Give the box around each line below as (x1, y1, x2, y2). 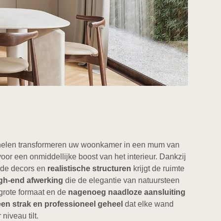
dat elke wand (123, 199, 174, 208)
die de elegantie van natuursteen (63, 176, 180, 184)
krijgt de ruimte (133, 164, 185, 173)
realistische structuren (47, 164, 134, 173)
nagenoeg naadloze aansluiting (68, 187, 186, 196)
